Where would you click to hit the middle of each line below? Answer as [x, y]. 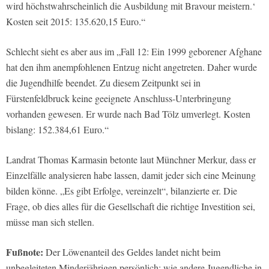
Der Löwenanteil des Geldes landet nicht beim [132, 252]
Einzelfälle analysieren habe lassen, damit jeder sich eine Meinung [131, 175]
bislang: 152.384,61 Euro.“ [57, 129]
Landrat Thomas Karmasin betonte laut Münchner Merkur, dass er [131, 159]
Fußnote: [25, 252]
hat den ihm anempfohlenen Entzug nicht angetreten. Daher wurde [131, 67]
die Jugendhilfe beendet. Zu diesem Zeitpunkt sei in [103, 82]
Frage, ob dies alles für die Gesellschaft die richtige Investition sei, [131, 206]
